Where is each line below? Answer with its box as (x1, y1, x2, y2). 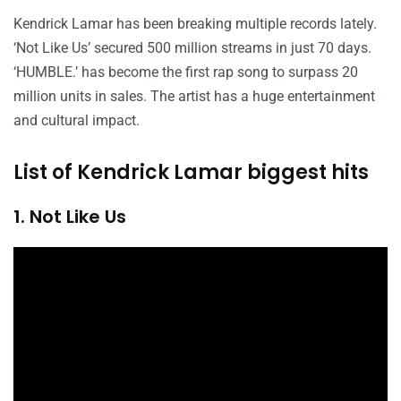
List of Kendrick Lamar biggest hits (13, 158, 369, 187)
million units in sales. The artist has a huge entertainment (13, 88, 375, 106)
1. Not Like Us (13, 204, 126, 230)
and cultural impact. (13, 112, 140, 130)
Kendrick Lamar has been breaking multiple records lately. (13, 15, 377, 33)
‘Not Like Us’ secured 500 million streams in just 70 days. (13, 39, 371, 57)
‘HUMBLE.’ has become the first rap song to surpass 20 (13, 64, 358, 81)
